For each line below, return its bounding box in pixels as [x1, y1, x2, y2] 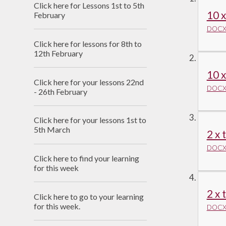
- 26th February [34, 86, 88, 96]
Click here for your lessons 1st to [34, 115, 147, 125]
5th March [34, 125, 71, 135]
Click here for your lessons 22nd [34, 77, 144, 87]
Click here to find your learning [34, 153, 140, 163]
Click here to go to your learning [34, 191, 144, 201]
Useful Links [122, 8, 168, 17]
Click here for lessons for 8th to [34, 38, 142, 48]
